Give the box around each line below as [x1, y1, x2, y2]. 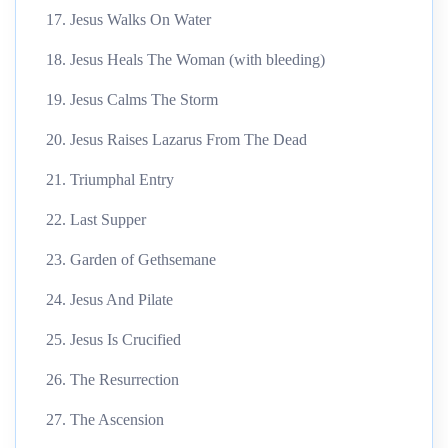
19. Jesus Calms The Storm [46, 90, 218, 108]
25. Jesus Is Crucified [46, 330, 181, 348]
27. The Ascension [46, 410, 164, 428]
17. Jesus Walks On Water [46, 10, 211, 28]
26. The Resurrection [46, 370, 179, 388]
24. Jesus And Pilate [46, 290, 173, 308]
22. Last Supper [46, 210, 146, 228]
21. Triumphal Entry [46, 170, 174, 188]
